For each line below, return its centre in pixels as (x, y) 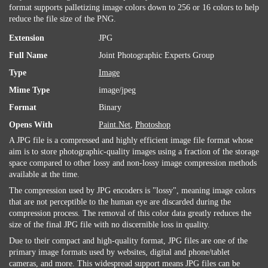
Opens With (31, 125)
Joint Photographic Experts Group (156, 55)
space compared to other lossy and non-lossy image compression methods (133, 163)
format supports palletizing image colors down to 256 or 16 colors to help (134, 7)
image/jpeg (117, 90)
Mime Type (29, 90)
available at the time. (44, 174)
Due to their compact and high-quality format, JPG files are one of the (128, 241)
